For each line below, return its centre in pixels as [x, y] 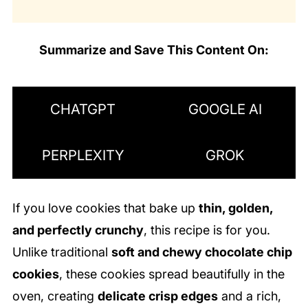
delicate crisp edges [157, 296]
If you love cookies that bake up [105, 208]
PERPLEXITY [83, 155]
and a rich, [249, 296]
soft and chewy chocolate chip [201, 252]
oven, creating [55, 296]
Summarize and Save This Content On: [154, 49]
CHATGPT [83, 109]
